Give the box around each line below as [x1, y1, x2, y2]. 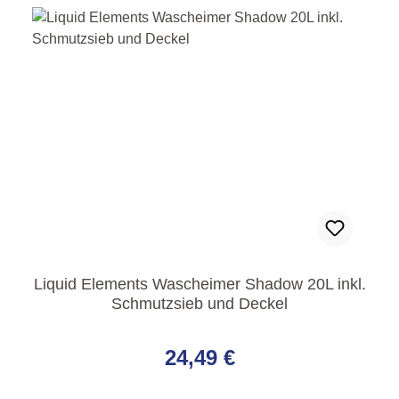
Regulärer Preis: [31, 324, 147, 343]
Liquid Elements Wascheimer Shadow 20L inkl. [33, 275, 366, 294]
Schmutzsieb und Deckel [111, 295, 288, 313]
